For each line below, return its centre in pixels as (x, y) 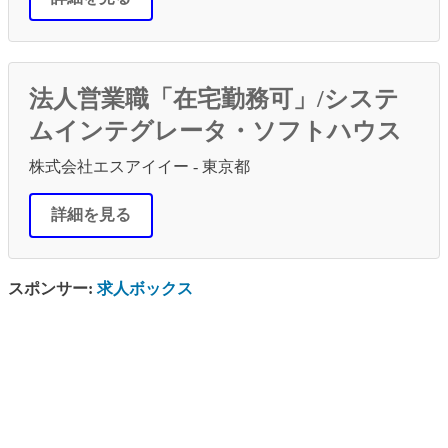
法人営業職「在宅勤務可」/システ (214, 99)
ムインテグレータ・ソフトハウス (215, 131)
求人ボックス (145, 289)
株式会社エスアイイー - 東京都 (139, 167)
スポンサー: (52, 289)
